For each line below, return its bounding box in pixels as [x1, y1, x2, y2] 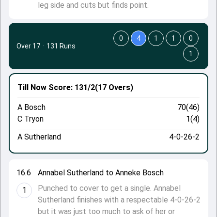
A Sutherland [17, 132, 61, 141]
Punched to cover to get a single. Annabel [38, 184, 181, 193]
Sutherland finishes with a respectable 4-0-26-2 [38, 195, 201, 204]
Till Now [17, 83, 46, 92]
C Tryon [17, 114, 44, 124]
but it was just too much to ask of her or [38, 207, 175, 216]
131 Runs [46, 42, 76, 50]
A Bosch [17, 103, 46, 112]
